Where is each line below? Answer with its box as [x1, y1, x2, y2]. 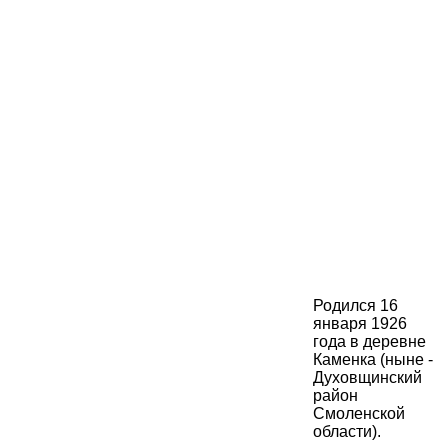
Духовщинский [313, 369, 422, 387]
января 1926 [313, 315, 407, 333]
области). [313, 423, 381, 441]
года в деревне [313, 333, 426, 351]
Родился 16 [313, 297, 398, 315]
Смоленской [313, 405, 405, 423]
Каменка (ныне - [313, 351, 433, 369]
